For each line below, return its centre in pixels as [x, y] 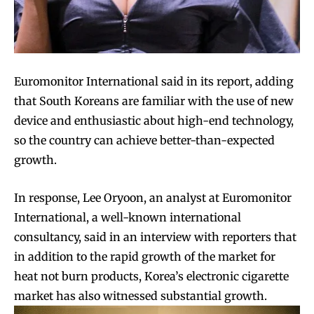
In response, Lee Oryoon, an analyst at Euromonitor [153, 197]
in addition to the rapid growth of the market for [145, 256]
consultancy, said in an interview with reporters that [155, 237]
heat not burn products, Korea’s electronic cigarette [151, 276]
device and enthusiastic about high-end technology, [154, 120]
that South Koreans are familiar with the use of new [154, 101]
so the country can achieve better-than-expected [144, 140]
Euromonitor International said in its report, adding [154, 81]
